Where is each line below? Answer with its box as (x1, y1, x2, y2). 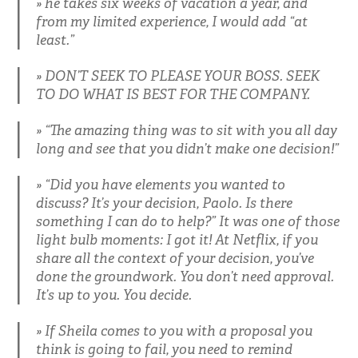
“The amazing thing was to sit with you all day (44, 121, 337, 139)
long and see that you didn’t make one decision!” (35, 139, 339, 157)
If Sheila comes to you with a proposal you (44, 321, 312, 340)
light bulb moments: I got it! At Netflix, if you (35, 230, 318, 249)
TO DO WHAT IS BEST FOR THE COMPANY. (35, 85, 310, 103)
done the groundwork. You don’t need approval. (35, 267, 334, 285)
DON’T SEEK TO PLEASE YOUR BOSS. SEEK (44, 66, 320, 85)
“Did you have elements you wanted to (44, 175, 285, 193)
